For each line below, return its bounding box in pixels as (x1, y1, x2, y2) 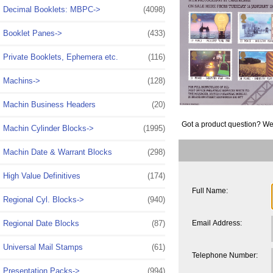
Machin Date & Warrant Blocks (3, 147, 112, 157)
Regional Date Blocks (3, 218, 79, 228)
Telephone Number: (191, 250, 258, 259)
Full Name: (191, 186, 228, 194)
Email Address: (191, 218, 242, 227)
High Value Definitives (3, 171, 80, 180)
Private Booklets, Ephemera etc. (3, 52, 118, 62)
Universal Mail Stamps (3, 242, 83, 252)
